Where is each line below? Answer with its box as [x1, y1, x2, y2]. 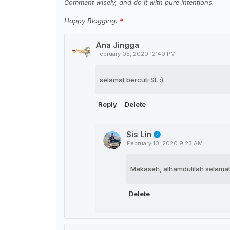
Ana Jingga [95, 40, 139, 50]
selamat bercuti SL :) [99, 75, 163, 84]
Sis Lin [126, 129, 151, 139]
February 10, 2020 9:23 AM [126, 140, 203, 147]
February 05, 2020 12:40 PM [95, 50, 176, 57]
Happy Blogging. [64, 16, 120, 25]
